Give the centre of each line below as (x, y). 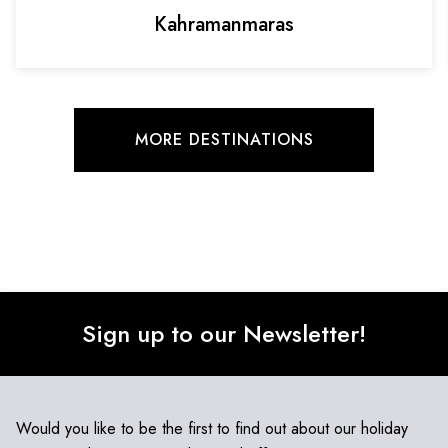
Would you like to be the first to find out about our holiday (212, 428)
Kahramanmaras (224, 24)
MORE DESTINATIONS (224, 139)
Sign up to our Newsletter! (224, 333)
